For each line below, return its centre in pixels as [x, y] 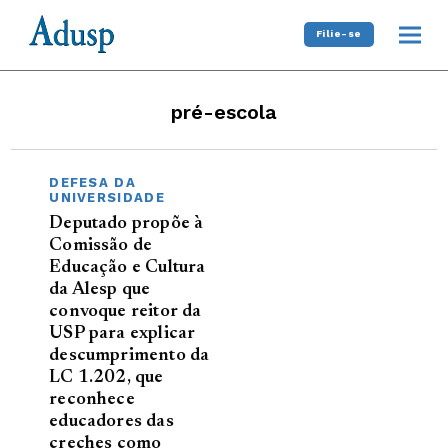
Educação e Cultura [127, 267]
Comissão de [101, 245]
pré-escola [224, 111]
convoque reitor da [125, 311]
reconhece [92, 399]
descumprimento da [129, 355]
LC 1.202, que [106, 377]
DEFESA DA [92, 182]
